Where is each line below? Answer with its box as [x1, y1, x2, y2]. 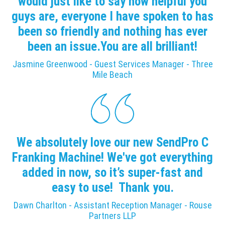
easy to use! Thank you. [51, 180, 174, 195]
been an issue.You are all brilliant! [28, 39, 197, 54]
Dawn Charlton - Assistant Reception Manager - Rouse [13, 200, 212, 211]
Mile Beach [92, 69, 133, 80]
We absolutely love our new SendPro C [17, 135, 208, 150]
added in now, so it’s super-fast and [22, 165, 203, 180]
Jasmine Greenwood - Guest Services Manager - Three [12, 59, 213, 70]
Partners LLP [89, 210, 136, 221]
